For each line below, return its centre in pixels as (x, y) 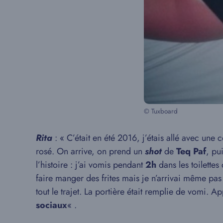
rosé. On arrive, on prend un (90, 151)
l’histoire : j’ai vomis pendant (89, 165)
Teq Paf (191, 151)
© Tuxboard (161, 111)
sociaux (52, 205)
